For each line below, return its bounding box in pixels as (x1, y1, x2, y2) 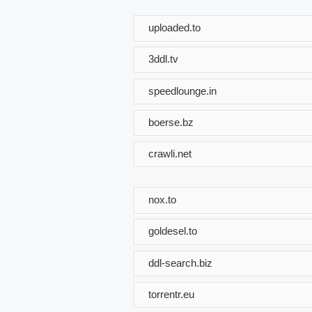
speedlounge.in (148, 84, 217, 97)
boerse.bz (148, 116, 194, 128)
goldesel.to (148, 225, 197, 237)
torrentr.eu (148, 288, 194, 300)
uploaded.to (148, 21, 201, 33)
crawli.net (148, 147, 192, 159)
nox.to (148, 193, 176, 205)
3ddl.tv (148, 52, 178, 65)
